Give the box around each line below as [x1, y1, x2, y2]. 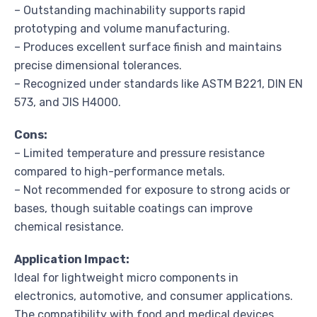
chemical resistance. [14, 219, 124, 234]
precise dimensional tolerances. [14, 58, 182, 72]
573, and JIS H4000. [14, 95, 121, 109]
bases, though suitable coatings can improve [14, 201, 253, 215]
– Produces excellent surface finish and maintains [14, 40, 282, 54]
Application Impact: [14, 252, 129, 266]
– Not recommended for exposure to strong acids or [14, 183, 290, 197]
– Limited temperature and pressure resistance [14, 146, 265, 160]
